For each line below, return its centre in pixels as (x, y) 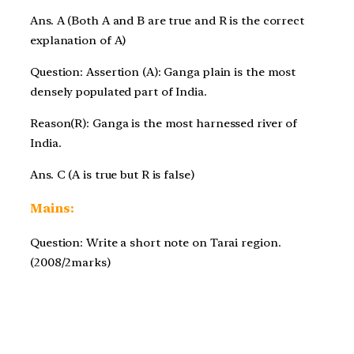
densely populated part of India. (119, 92)
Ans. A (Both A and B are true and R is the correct (167, 21)
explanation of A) (78, 41)
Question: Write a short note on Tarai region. (156, 242)
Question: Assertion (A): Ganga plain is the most (163, 72)
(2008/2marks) (70, 262)
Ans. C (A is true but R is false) (112, 174)
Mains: (52, 209)
